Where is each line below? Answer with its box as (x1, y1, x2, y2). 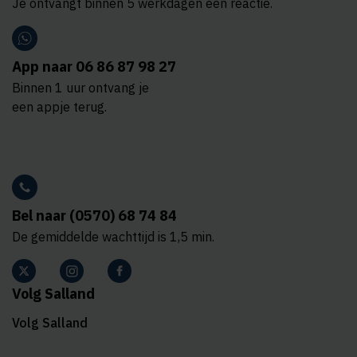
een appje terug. (12, 99, 107, 115)
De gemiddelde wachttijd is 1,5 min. (12, 229, 214, 245)
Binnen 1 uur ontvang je (12, 80, 149, 96)
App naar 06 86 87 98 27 (12, 57, 176, 76)
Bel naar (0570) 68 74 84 (12, 206, 177, 225)
